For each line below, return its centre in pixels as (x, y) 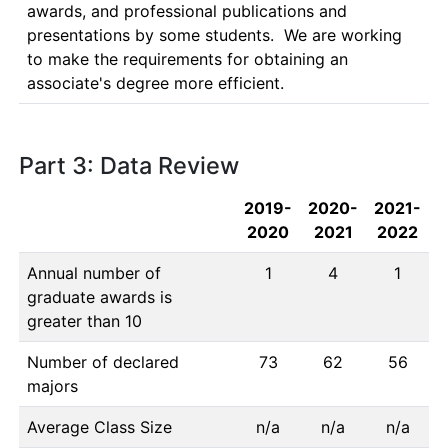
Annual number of (94, 273)
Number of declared (103, 362)
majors (52, 386)
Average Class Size (99, 427)
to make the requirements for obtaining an (187, 59)
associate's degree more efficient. (155, 83)
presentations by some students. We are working (214, 35)
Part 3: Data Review (129, 165)
